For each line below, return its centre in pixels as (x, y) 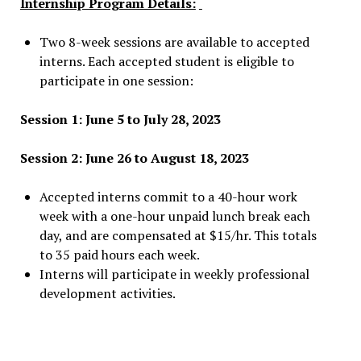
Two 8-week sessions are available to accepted (174, 42)
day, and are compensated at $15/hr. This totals (178, 235)
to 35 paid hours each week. (119, 255)
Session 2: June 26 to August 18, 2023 (139, 158)
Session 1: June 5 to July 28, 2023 (125, 119)
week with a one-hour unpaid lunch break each (174, 216)
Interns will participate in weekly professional (174, 274)
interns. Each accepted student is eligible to (166, 61)
